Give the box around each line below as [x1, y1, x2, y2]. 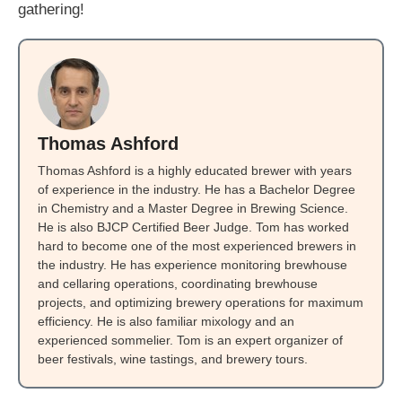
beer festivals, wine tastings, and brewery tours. [38, 351, 308, 366]
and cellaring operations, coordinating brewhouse [38, 275, 318, 291]
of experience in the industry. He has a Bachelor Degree [38, 181, 355, 197]
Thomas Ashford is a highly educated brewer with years [38, 162, 352, 178]
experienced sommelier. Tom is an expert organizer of [38, 332, 343, 347]
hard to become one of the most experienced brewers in [38, 238, 356, 253]
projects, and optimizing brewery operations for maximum [38, 294, 363, 310]
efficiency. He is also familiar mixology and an [38, 313, 294, 328]
